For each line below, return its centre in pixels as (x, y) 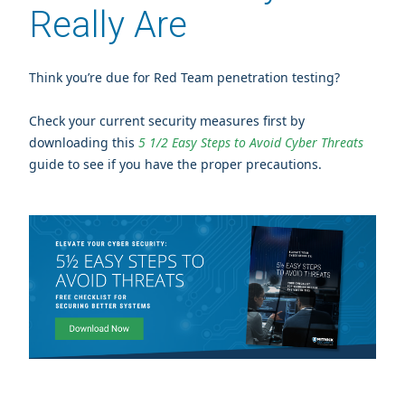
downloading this (84, 143)
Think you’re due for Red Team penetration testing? (184, 78)
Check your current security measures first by (167, 121)
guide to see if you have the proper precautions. (175, 165)
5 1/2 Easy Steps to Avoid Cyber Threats (251, 143)
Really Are (108, 25)
